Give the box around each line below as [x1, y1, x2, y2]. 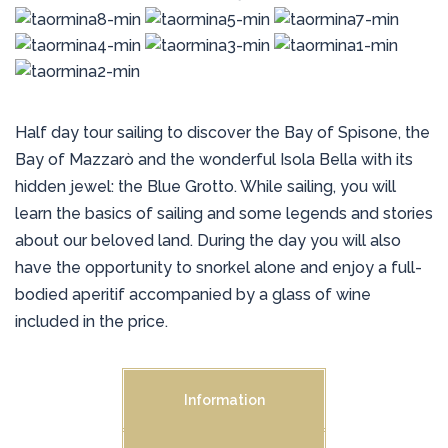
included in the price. [15, 312, 168, 332]
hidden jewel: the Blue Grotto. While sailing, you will [15, 177, 396, 197]
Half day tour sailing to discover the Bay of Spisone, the [15, 123, 430, 143]
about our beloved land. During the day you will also [15, 231, 401, 251]
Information [183, 392, 265, 409]
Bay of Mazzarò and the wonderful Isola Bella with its [15, 150, 413, 170]
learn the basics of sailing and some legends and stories [15, 204, 433, 224]
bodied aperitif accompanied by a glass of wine [15, 285, 371, 305]
